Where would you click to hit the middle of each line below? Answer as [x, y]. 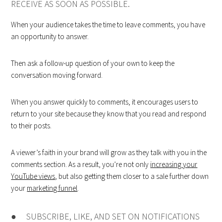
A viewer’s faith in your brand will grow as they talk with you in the [109, 153]
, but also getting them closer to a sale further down [132, 176]
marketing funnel [52, 188]
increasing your [174, 165]
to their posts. [31, 126]
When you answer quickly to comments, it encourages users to [105, 102]
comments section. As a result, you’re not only [81, 165]
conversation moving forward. [57, 75]
